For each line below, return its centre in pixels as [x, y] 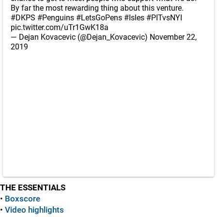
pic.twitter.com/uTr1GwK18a [60, 27]
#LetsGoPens [99, 18]
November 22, [173, 37]
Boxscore [23, 199]
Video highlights [34, 210]
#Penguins [56, 18]
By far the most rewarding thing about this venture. [97, 8]
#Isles [134, 18]
